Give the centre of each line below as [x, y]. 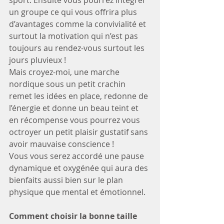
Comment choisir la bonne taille [74, 216]
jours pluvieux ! [37, 60]
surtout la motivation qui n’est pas [74, 36]
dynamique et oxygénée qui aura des [79, 168]
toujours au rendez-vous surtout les [78, 48]
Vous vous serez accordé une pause [77, 156]
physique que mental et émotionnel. [77, 192]
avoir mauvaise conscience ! [61, 144]
